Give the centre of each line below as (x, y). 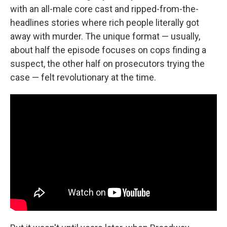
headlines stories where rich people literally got (105, 23)
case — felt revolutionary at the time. (83, 78)
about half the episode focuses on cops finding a (108, 50)
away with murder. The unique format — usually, (105, 36)
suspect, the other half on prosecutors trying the (107, 64)
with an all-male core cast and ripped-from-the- (104, 9)
